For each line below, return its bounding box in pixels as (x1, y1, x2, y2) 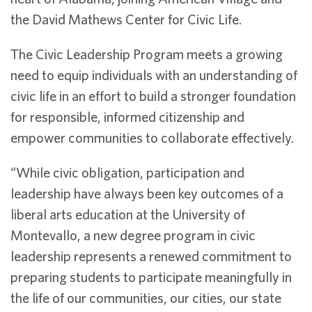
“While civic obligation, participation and (10, 164, 244, 180)
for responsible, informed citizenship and (10, 109, 244, 125)
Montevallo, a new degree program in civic (10, 227, 256, 243)
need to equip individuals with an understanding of (10, 67, 297, 83)
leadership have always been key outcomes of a (10, 185, 283, 201)
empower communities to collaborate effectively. (10, 130, 294, 146)
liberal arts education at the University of (10, 206, 245, 222)
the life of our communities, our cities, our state (10, 290, 281, 306)
